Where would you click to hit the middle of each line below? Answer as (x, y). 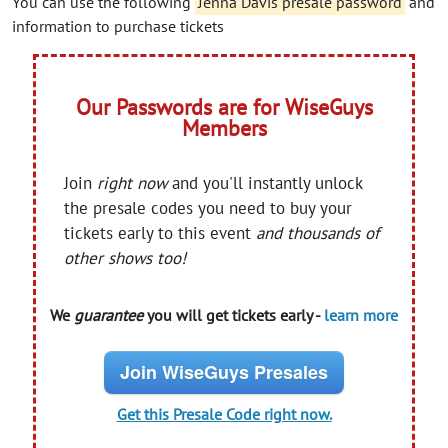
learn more (361, 315)
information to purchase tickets (118, 26)
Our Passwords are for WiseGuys (224, 107)
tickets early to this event (160, 233)
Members (224, 128)
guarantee (108, 315)
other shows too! (125, 258)
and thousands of (318, 233)
